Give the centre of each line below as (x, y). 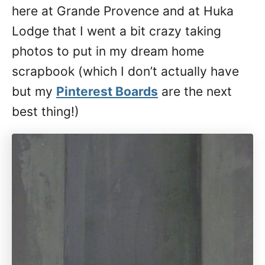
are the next (195, 91)
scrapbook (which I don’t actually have (125, 71)
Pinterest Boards (107, 91)
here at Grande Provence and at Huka (123, 11)
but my (34, 91)
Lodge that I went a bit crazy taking (117, 31)
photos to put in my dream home (108, 51)
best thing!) (46, 112)
